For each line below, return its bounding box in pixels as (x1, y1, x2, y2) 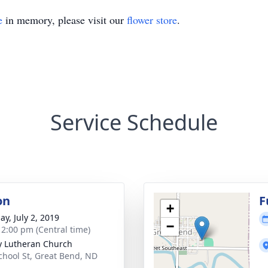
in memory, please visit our (2, 12, 127, 27)
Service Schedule (50, 107, 218, 137)
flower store (127, 12, 177, 27)
